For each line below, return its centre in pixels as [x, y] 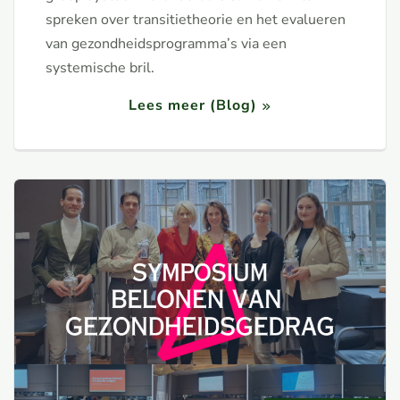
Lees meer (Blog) [193, 106]
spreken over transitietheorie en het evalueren [196, 20]
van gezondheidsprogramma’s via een [166, 44]
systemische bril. [100, 68]
